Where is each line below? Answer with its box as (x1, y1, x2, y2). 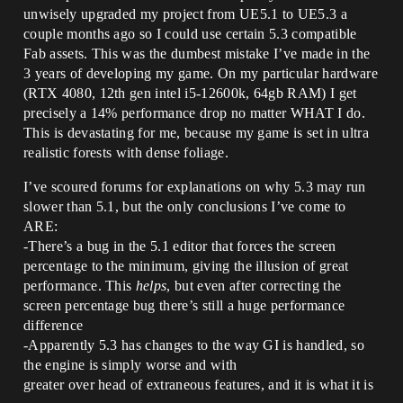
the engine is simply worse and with (23, 357, 237, 372)
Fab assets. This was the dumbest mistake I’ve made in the (23, 46, 371, 61)
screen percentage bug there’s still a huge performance (23, 298, 345, 313)
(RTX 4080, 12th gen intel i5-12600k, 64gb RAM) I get (23, 85, 357, 101)
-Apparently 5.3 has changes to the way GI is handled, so (23, 337, 364, 353)
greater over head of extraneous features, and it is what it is (23, 377, 373, 392)
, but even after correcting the (166, 278, 342, 293)
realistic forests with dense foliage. (23, 145, 228, 160)
